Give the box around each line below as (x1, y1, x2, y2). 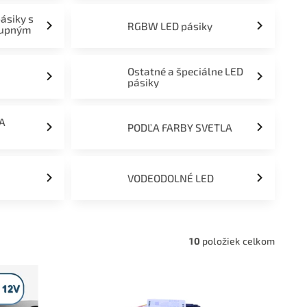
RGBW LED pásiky (127, 20, 213, 32)
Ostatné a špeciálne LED (127, 65, 244, 77)
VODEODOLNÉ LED (127, 172, 214, 184)
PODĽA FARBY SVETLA (127, 121, 233, 134)
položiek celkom (199, 235, 275, 247)
